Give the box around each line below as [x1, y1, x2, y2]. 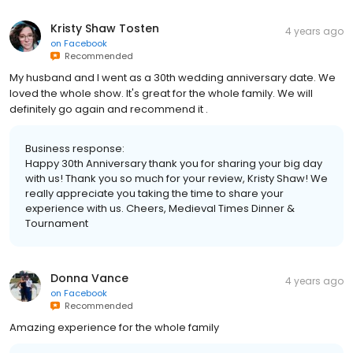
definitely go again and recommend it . [9, 102, 208, 117]
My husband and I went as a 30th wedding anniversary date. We [9, 70, 336, 86]
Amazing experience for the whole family [9, 320, 219, 336]
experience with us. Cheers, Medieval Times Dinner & [25, 201, 295, 217]
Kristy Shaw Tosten [50, 20, 159, 37]
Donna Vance [50, 270, 128, 287]
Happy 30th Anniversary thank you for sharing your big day [25, 156, 322, 172]
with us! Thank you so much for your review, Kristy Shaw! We [25, 171, 328, 187]
